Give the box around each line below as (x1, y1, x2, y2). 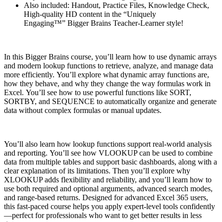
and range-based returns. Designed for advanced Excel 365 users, (4, 193, 208, 202)
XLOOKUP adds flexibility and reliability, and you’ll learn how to (4, 175, 212, 184)
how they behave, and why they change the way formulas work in (4, 79, 211, 88)
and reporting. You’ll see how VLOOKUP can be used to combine (4, 148, 213, 157)
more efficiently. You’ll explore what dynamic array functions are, (4, 70, 209, 79)
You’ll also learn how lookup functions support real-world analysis (4, 139, 212, 148)
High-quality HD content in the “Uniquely (24, 9, 156, 18)
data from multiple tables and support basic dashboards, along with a (4, 157, 217, 166)
